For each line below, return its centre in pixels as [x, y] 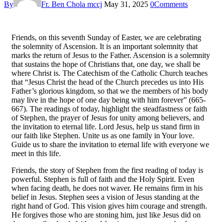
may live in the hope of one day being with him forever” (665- [109, 100]
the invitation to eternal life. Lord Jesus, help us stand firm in [106, 126]
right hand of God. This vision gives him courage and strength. [109, 206]
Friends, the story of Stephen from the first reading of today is [107, 170]
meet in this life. [36, 153]
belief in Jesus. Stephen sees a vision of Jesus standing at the [105, 197]
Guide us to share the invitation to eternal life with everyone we [110, 144]
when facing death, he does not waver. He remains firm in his [107, 188]
